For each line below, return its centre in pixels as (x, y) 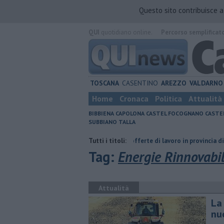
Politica (168, 98)
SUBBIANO (103, 122)
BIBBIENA (101, 113)
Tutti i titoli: (107, 141)
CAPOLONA (130, 113)
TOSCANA (105, 83)
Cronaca (134, 98)
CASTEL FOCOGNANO (175, 113)
